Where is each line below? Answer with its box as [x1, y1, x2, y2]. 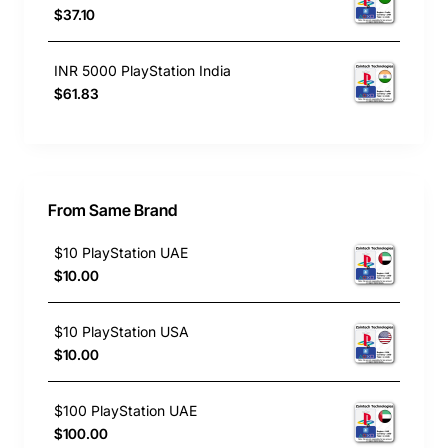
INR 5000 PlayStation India [54, 62, 231, 80]
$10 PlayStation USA [54, 323, 189, 341]
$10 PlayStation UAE [54, 244, 188, 262]
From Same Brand [48, 199, 177, 220]
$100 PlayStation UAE [54, 402, 197, 420]
